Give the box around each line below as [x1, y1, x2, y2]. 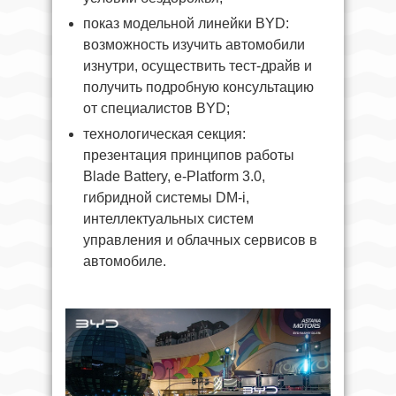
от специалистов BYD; [83, 100, 230, 116]
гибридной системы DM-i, [83, 189, 249, 205]
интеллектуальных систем [83, 210, 254, 226]
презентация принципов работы [83, 147, 294, 163]
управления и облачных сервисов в [83, 232, 317, 247]
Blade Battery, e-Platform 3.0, [83, 168, 265, 184]
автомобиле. [83, 253, 166, 269]
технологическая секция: [83, 126, 246, 141]
